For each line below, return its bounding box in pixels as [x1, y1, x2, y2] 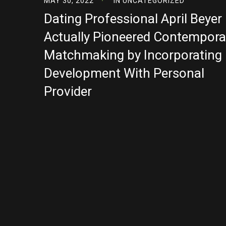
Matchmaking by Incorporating [44, 47, 222, 63]
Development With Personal [44, 66, 204, 81]
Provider [44, 84, 92, 99]
